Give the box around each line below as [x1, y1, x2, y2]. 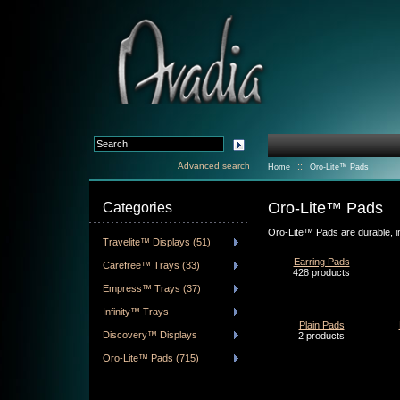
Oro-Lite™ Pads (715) [103, 353, 199, 363]
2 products [298, 330, 345, 341]
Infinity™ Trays [103, 306, 169, 317]
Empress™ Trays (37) [103, 283, 201, 294]
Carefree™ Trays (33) [103, 260, 200, 271]
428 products [293, 267, 350, 278]
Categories [103, 200, 172, 215]
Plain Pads [298, 320, 345, 330]
